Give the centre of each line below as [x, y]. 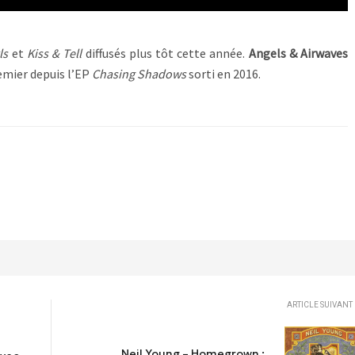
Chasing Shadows [139, 74]
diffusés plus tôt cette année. [165, 53]
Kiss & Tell [54, 53]
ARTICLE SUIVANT [320, 304]
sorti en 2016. [223, 74]
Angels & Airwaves [298, 53]
